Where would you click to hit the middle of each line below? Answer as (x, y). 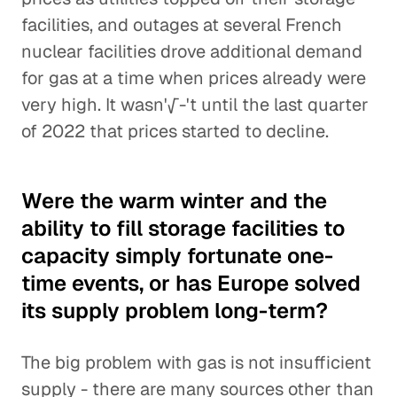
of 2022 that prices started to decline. (175, 131)
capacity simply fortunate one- (177, 256)
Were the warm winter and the (174, 201)
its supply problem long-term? (175, 311)
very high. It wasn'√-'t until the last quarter (195, 105)
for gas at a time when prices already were (194, 78)
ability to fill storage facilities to (183, 228)
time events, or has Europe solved (191, 283)
